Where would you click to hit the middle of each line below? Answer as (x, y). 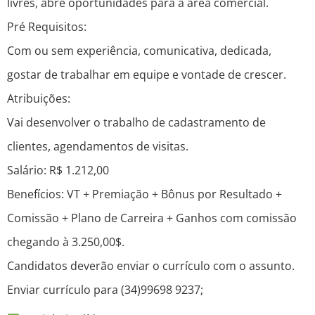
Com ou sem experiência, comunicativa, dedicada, (139, 51)
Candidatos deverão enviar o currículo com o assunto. (151, 266)
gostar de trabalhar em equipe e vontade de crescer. (147, 75)
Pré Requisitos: (47, 27)
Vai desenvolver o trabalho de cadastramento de (136, 123)
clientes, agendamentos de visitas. (98, 147)
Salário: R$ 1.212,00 (58, 171)
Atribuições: (39, 99)
